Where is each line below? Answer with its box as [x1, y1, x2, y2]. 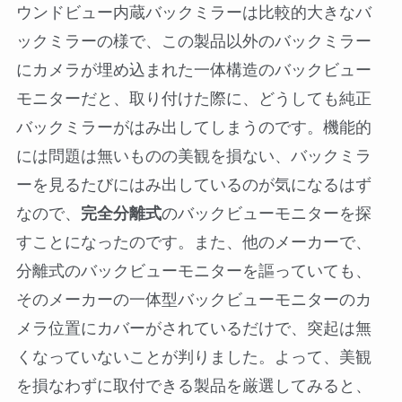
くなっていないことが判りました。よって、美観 [15, 348, 371, 367]
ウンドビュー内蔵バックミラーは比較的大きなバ [15, 4, 371, 22]
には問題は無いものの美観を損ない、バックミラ [15, 147, 371, 166]
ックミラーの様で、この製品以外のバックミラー [15, 32, 371, 51]
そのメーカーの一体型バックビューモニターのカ [15, 291, 371, 310]
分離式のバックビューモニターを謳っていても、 [15, 262, 371, 281]
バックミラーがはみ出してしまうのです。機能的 [15, 118, 371, 137]
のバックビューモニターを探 [161, 205, 371, 223]
